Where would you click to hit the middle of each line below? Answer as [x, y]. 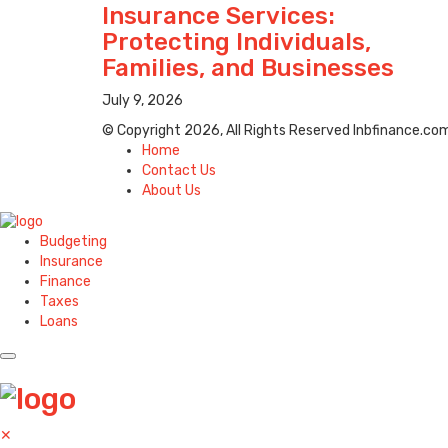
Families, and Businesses [248, 68]
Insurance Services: [218, 16]
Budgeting [73, 241]
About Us [171, 191]
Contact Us [179, 171]
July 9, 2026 [142, 101]
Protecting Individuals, [236, 42]
